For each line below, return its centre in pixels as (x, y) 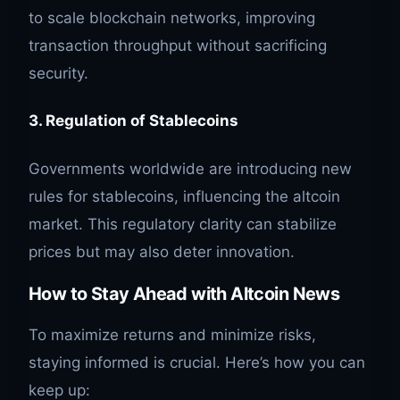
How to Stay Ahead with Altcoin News (184, 293)
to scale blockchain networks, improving (172, 17)
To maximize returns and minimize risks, (172, 334)
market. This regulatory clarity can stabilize (183, 224)
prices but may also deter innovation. (162, 251)
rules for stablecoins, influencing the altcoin (184, 196)
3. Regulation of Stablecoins (133, 121)
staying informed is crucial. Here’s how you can (197, 362)
